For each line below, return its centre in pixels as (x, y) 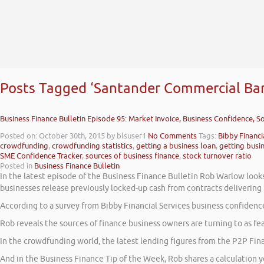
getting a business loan (176, 146)
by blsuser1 (126, 136)
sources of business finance (132, 156)
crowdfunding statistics (92, 146)
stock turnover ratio (217, 156)
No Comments (172, 136)
